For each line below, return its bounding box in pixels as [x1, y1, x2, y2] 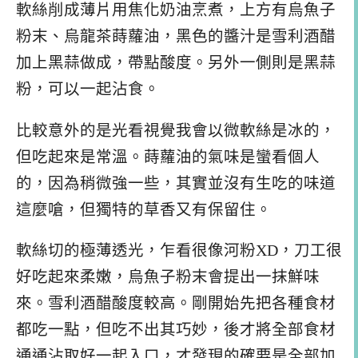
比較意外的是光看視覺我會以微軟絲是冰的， [16, 121, 336, 139]
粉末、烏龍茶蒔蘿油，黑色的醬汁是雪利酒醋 [16, 27, 336, 45]
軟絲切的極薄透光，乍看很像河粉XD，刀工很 [16, 242, 342, 260]
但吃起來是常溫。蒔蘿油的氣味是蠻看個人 [16, 148, 320, 165]
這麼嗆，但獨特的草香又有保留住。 [16, 201, 272, 218]
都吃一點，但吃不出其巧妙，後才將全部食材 [16, 321, 336, 339]
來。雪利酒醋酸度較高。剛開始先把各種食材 [16, 295, 336, 312]
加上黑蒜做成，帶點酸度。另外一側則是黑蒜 [16, 54, 336, 71]
